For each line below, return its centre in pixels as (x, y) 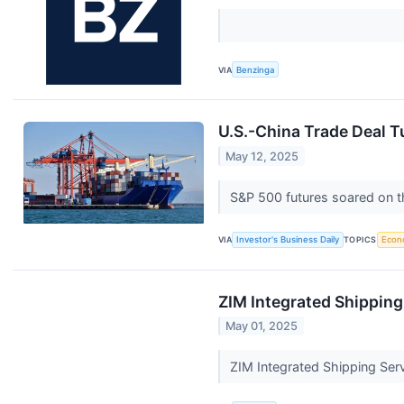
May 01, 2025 (262, 326)
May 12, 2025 (262, 156)
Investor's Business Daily (288, 240)
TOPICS (360, 240)
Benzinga (256, 69)
